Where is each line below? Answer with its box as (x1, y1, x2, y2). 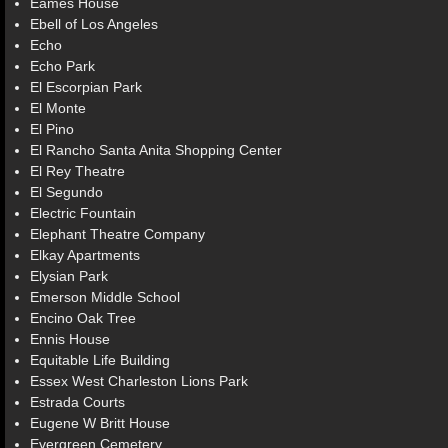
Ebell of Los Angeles (30, 16, 158, 32)
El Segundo (30, 184, 103, 200)
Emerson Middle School (30, 289, 180, 305)
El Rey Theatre (30, 163, 125, 179)
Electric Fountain (30, 205, 136, 221)
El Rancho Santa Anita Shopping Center (30, 142, 282, 158)
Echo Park (30, 58, 95, 74)
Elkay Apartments (30, 247, 140, 263)
